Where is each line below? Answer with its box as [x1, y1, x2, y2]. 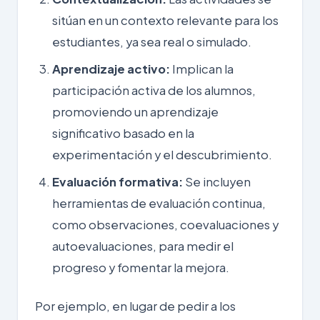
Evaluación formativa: [52, 174, 183, 189]
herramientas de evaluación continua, [52, 195, 266, 211]
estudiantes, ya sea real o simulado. [52, 34, 251, 49]
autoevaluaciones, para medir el [52, 238, 234, 254]
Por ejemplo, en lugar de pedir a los [35, 298, 236, 314]
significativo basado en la [52, 125, 194, 141]
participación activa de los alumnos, [52, 82, 256, 98]
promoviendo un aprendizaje [52, 104, 219, 119]
